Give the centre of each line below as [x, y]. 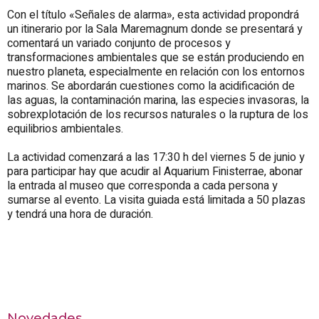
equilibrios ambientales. [65, 129]
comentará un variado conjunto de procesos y [119, 43]
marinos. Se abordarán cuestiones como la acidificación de [151, 86]
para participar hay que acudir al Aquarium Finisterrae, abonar [155, 171]
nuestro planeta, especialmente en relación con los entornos [156, 72]
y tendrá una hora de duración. [80, 214]
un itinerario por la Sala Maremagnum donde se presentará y [155, 29]
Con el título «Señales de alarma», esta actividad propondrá [153, 15]
